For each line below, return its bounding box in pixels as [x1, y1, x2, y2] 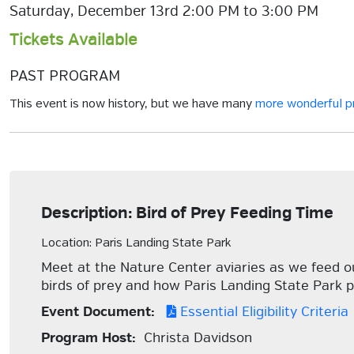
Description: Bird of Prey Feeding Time [41, 203, 333, 223]
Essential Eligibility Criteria [176, 303, 348, 320]
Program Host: [41, 330, 136, 346]
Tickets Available [9, 30, 137, 50]
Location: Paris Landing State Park [41, 237, 231, 250]
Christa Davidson [136, 330, 252, 346]
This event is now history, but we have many [9, 98, 255, 111]
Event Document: [41, 303, 155, 320]
